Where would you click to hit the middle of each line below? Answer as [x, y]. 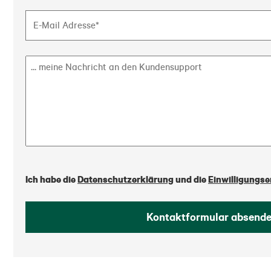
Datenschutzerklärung [126, 179]
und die [191, 179]
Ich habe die [51, 179]
